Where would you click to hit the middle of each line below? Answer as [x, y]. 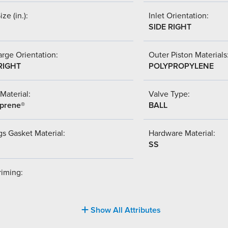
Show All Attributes [125, 210]
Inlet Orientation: [179, 16]
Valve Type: [169, 94]
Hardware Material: [182, 133]
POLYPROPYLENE [181, 66]
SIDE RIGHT [170, 27]
